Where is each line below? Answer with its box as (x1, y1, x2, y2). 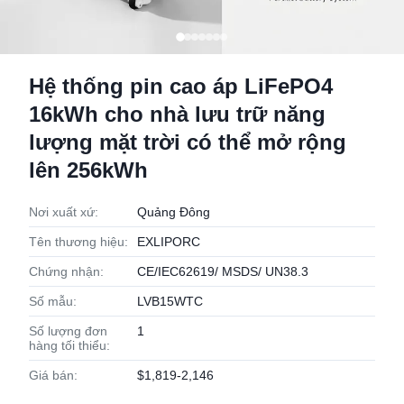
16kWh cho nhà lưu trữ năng (29, 102, 326, 126)
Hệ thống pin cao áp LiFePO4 (29, 74, 333, 98)
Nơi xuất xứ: (29, 205, 98, 219)
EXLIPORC (137, 234, 200, 249)
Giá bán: (29, 368, 78, 382)
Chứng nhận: (29, 264, 104, 279)
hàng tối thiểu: (29, 338, 110, 353)
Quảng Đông (137, 205, 210, 219)
